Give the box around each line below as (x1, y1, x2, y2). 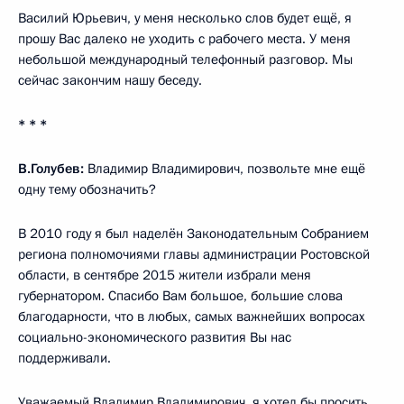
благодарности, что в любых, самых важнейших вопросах (18, 308, 365, 326)
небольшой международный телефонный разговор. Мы (18, 50, 353, 69)
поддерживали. (18, 349, 111, 368)
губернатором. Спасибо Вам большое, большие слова (18, 287, 343, 306)
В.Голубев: (18, 160, 87, 179)
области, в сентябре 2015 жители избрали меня (18, 266, 311, 285)
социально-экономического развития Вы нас (18, 328, 291, 347)
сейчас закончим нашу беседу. (18, 71, 202, 90)
